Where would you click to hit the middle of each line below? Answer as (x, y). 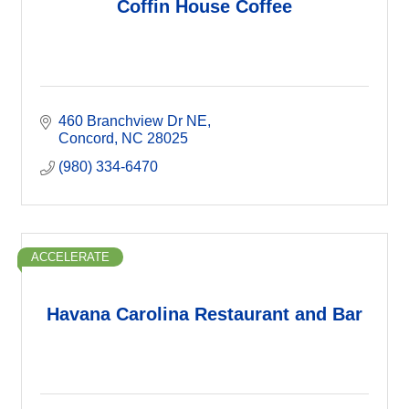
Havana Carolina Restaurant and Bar (204, 314)
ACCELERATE (70, 257)
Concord (86, 139)
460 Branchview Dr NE (133, 121)
